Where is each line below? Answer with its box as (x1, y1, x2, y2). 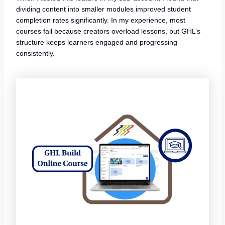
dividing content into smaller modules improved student (16, 5, 191, 13)
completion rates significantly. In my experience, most (16, 16, 185, 24)
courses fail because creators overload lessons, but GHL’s (16, 27, 200, 35)
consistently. (16, 49, 55, 57)
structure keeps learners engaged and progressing (16, 38, 177, 46)
